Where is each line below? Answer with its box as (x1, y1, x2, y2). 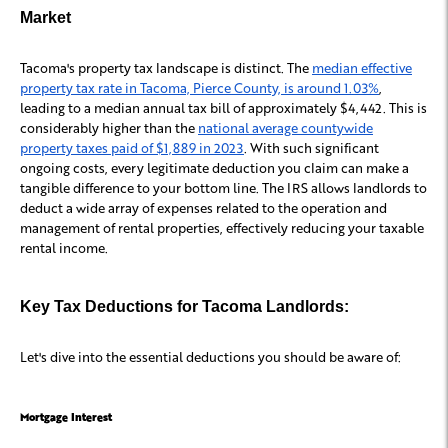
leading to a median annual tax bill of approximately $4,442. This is (20, 99, 427, 117)
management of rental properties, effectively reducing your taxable (20, 219, 424, 237)
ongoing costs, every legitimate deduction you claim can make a (20, 159, 409, 177)
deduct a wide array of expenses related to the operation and (20, 199, 387, 217)
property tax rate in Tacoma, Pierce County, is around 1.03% (20, 79, 379, 97)
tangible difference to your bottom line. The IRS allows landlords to (20, 179, 427, 197)
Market (20, 9, 71, 27)
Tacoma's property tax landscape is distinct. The (20, 59, 309, 77)
